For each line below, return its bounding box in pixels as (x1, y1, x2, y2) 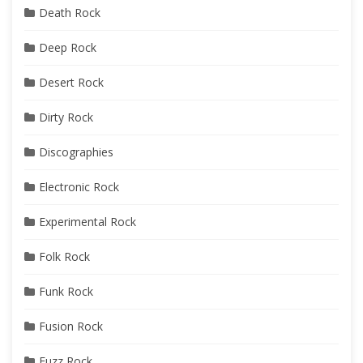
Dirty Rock (39, 109, 93, 125)
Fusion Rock (39, 318, 103, 334)
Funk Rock (39, 283, 93, 299)
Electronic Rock (39, 178, 119, 194)
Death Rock (39, 4, 100, 20)
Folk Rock (39, 248, 90, 264)
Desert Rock (39, 74, 104, 90)
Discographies (39, 143, 113, 160)
